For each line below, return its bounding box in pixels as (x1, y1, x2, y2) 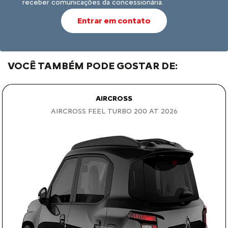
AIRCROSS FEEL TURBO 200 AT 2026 (50, 106, 178, 116)
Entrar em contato (77, 15, 151, 25)
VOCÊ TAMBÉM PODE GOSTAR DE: (8, 59, 178, 72)
